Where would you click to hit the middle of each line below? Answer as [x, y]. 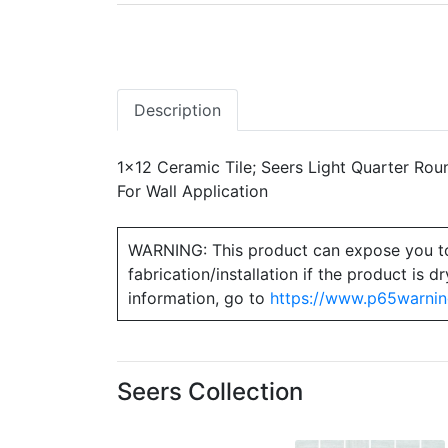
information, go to [199, 298]
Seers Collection [210, 391]
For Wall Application [192, 191]
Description [177, 110]
